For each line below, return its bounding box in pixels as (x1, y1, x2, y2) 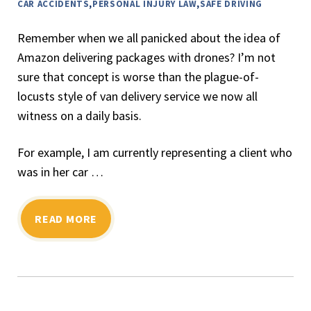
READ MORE (35, 212, 98, 226)
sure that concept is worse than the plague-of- (17, 69, 259, 85)
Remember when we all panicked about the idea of (17, 30, 280, 46)
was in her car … (17, 164, 103, 180)
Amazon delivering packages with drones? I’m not (17, 49, 276, 65)
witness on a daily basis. (17, 108, 142, 124)
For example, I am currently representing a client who (17, 144, 292, 160)
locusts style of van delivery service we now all (17, 88, 258, 104)
